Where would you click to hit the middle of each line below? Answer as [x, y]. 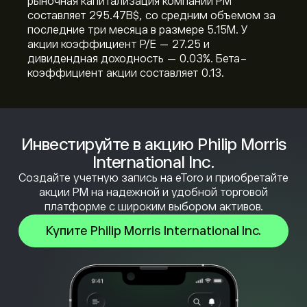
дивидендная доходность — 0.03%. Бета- [137, 59]
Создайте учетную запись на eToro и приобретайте [153, 178]
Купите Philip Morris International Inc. [153, 231]
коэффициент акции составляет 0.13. [126, 73]
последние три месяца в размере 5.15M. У [138, 30]
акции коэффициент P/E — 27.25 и [119, 45]
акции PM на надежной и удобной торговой [153, 193]
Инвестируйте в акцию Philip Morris [153, 144]
